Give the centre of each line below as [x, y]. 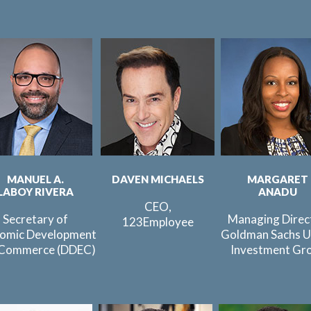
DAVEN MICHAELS [158, 179]
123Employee [158, 222]
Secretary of [35, 219]
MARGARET [278, 179]
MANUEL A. [35, 179]
